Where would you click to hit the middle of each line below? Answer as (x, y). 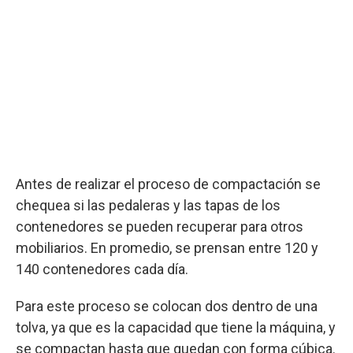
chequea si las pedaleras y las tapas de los (148, 205)
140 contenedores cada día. (102, 269)
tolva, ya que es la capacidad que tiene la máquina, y (176, 327)
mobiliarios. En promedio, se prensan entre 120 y (167, 247)
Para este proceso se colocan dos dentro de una (167, 306)
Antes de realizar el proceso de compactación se (168, 184)
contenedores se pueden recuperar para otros (160, 226)
